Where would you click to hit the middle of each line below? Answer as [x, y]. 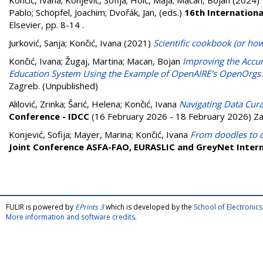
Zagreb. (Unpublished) [53, 86]
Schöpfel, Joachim [70, 12]
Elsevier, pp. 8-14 [45, 25]
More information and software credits [70, 217]
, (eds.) [169, 12]
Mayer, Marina [103, 134]
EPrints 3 [90, 207]
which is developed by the [149, 207]
